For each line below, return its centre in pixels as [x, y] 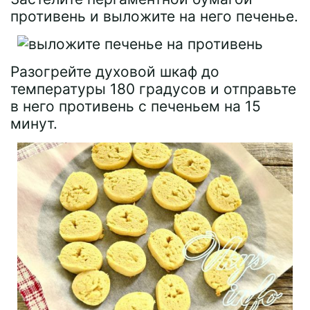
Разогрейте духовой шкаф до [115, 71]
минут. [34, 123]
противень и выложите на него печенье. [154, 16]
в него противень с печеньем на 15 [136, 106]
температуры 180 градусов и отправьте [153, 89]
